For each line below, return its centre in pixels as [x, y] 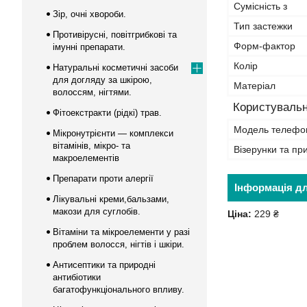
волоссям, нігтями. [92, 92]
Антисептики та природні [104, 265]
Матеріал [255, 86]
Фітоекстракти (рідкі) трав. [107, 113]
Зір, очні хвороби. [89, 14]
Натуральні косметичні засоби [115, 67]
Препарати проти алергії [103, 179]
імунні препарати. [89, 47]
